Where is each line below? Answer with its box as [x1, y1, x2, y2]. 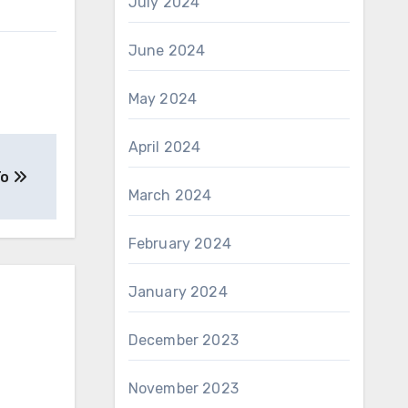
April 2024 [127, 138, 201, 156]
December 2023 [127, 331, 240, 349]
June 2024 [127, 42, 206, 59]
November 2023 [127, 380, 240, 397]
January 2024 [127, 283, 228, 301]
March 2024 [127, 187, 212, 204]
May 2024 [127, 90, 198, 107]
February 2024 [127, 235, 232, 252]
